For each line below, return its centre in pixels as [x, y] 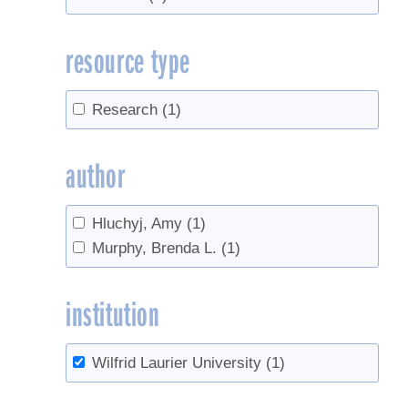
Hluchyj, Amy [138, 224]
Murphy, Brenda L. [155, 249]
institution [113, 313]
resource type [128, 59]
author [96, 173]
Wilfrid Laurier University [177, 362]
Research [125, 109]
